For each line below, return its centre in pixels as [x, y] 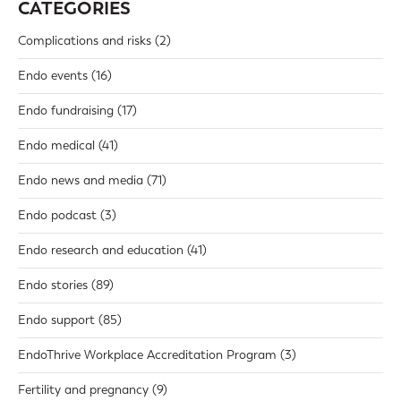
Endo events [53, 76]
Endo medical [56, 146]
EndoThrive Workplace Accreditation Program [147, 355]
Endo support [56, 320]
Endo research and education [101, 251]
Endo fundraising [66, 111]
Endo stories [53, 286]
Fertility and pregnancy [83, 390]
